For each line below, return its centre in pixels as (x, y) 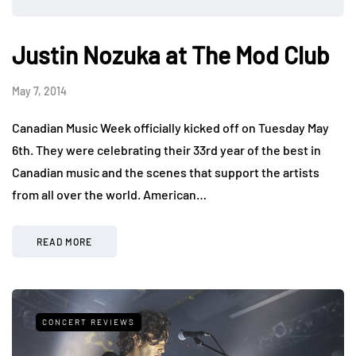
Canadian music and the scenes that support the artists (166, 172)
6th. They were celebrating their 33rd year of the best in (166, 150)
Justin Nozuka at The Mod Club (171, 55)
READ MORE (64, 242)
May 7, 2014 (39, 91)
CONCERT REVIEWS (89, 322)
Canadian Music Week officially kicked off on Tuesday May (170, 128)
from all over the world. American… (109, 195)
